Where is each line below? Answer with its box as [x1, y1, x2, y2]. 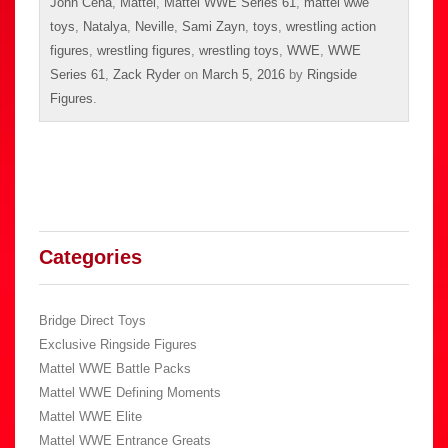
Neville [135, 19, 174, 35]
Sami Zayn [182, 19, 245, 35]
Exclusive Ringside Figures [39, 337, 197, 353]
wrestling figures [97, 43, 191, 59]
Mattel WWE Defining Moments [39, 385, 221, 401]
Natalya [83, 19, 127, 35]
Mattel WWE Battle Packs [39, 361, 191, 377]
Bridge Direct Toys [39, 313, 146, 329]
